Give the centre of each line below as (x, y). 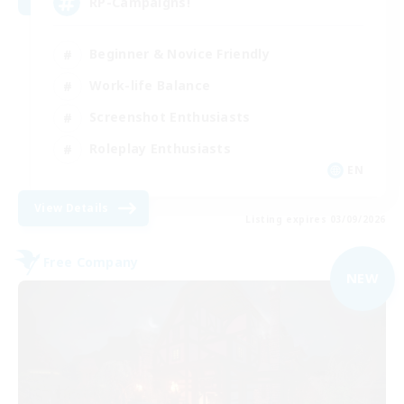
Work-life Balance (150, 86)
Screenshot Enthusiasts (170, 117)
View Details (72, 207)
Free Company (91, 262)
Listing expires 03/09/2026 (316, 219)
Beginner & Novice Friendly (179, 54)
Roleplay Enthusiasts (160, 149)
